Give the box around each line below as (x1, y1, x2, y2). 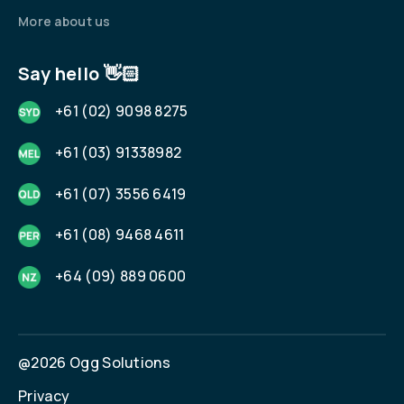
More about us (18, 13, 111, 31)
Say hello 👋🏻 (18, 61, 141, 87)
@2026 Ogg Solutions (18, 352, 171, 372)
